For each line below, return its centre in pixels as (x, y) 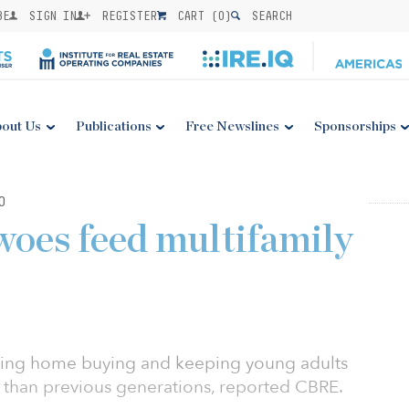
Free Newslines (233, 126)
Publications (113, 126)
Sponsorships (355, 126)
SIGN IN (49, 16)
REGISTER (126, 16)
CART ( (194, 16)
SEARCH (268, 16)
